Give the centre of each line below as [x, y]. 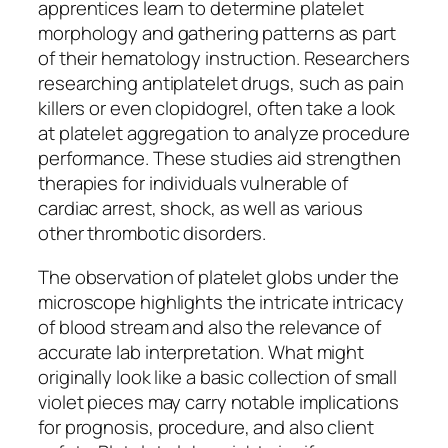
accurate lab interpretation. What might [201, 351]
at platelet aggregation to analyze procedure [224, 133]
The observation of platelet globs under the [218, 276]
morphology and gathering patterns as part [217, 33]
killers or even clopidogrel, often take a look [217, 108]
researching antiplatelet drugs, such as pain [221, 83]
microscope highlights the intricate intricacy [221, 301]
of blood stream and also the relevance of [209, 326]
